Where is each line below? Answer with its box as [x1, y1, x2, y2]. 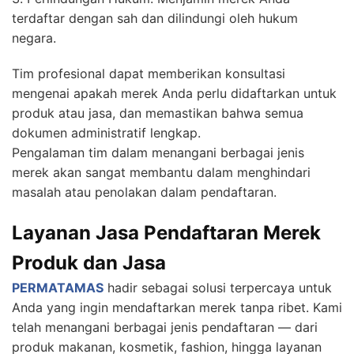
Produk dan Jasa [12, 251, 166, 275]
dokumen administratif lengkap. [12, 125, 201, 141]
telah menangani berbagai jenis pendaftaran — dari [12, 319, 318, 336]
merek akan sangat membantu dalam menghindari [12, 164, 311, 181]
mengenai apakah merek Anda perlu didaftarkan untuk [12, 85, 337, 102]
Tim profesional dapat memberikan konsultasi [12, 66, 285, 82]
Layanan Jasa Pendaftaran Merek [12, 221, 321, 245]
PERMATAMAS [12, 280, 104, 296]
